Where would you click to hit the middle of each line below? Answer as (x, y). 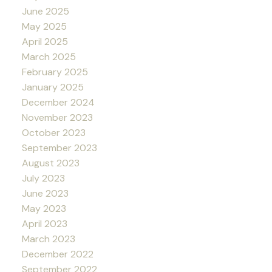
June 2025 (45, 11)
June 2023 (45, 193)
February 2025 (55, 72)
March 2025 (49, 56)
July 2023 (43, 178)
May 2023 (44, 208)
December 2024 (58, 102)
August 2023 (50, 163)
